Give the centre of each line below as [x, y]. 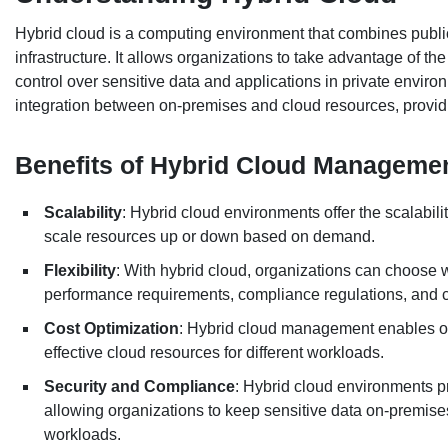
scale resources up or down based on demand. [211, 237]
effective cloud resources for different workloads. [216, 353]
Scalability [83, 213]
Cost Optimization [111, 329]
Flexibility [80, 271]
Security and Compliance [139, 387]
